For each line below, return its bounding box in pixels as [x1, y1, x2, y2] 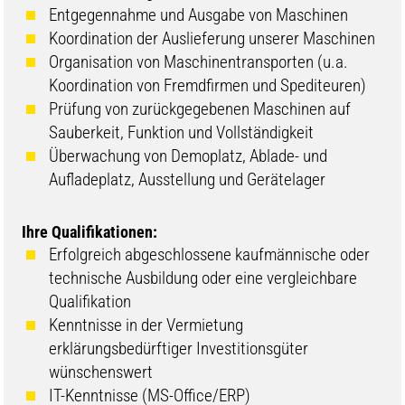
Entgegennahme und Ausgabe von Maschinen [49, 4, 349, 25]
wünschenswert [49, 361, 154, 382]
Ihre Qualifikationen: [22, 221, 158, 241]
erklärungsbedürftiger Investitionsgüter [49, 337, 309, 359]
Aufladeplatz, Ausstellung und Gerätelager [49, 168, 326, 190]
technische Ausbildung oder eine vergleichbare [49, 267, 358, 288]
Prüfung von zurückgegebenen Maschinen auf [49, 98, 352, 119]
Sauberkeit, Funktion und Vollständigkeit [49, 121, 315, 143]
